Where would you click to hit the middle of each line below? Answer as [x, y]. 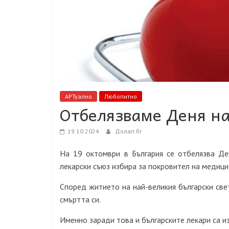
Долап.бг [129, 131]
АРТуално [78, 96]
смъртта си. [80, 199]
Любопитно [121, 96]
